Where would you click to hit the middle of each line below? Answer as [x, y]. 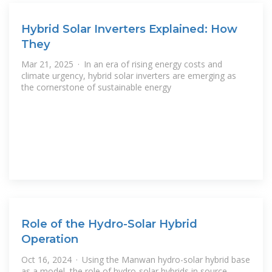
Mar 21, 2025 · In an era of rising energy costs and [122, 64]
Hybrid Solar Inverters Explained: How [129, 29]
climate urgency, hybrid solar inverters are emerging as [129, 76]
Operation [50, 239]
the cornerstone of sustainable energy [96, 87]
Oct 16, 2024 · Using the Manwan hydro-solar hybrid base [136, 259]
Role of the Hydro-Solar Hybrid [109, 224]
